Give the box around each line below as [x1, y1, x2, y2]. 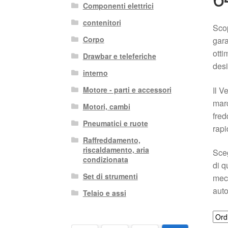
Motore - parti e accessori [82, 84, 172, 95]
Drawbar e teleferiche [82, 51, 156, 62]
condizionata [82, 154, 128, 165]
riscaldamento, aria [82, 145, 149, 155]
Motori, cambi [82, 101, 130, 112]
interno [82, 68, 108, 78]
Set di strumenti [82, 171, 138, 182]
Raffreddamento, [82, 135, 140, 146]
